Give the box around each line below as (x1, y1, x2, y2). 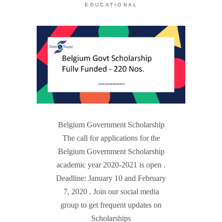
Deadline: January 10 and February (56, 174, 166, 183)
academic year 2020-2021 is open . (56, 161, 166, 169)
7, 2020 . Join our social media (63, 187, 159, 196)
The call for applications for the (62, 134, 160, 143)
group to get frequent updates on (60, 201, 162, 210)
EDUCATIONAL (85, 2, 138, 7)
